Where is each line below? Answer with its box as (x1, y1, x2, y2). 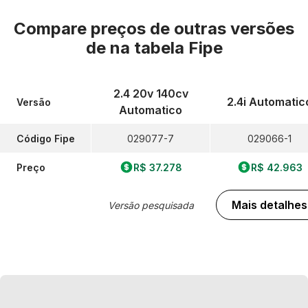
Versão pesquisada (107, 199, 194, 211)
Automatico (119, 103, 182, 117)
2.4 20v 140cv (113, 87, 188, 100)
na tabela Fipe (109, 38, 223, 58)
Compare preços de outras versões (14, 19, 294, 38)
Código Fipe (16, 132, 75, 144)
